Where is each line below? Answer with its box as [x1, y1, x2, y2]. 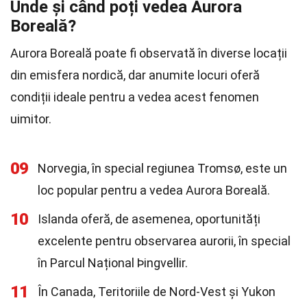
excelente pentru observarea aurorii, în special [38, 234, 291, 248]
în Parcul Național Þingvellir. [38, 256, 188, 270]
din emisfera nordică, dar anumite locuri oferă [10, 68, 260, 82]
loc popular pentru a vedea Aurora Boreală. [38, 183, 270, 197]
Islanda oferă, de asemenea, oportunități [38, 212, 260, 226]
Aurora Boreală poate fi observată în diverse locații [10, 46, 287, 60]
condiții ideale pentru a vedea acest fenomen [10, 90, 259, 104]
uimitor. [10, 112, 51, 126]
